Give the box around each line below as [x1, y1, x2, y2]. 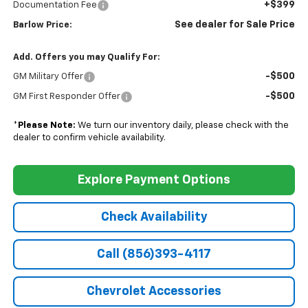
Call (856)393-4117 [97, 248, 211, 261]
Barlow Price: [12, 21, 72, 30]
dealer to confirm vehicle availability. [12, 133, 166, 143]
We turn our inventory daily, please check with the [75, 121, 289, 131]
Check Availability [100, 211, 208, 224]
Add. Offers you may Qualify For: [12, 53, 160, 63]
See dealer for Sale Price [175, 20, 296, 30]
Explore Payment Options [78, 174, 230, 187]
